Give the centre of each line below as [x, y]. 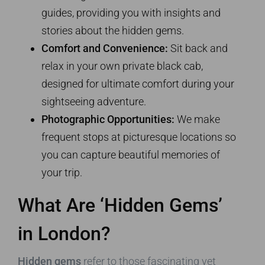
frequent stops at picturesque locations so [139, 137]
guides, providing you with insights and [131, 12]
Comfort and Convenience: [105, 48]
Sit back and [198, 48]
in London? [64, 233]
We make [197, 119]
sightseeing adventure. [94, 101]
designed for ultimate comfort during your [138, 83]
